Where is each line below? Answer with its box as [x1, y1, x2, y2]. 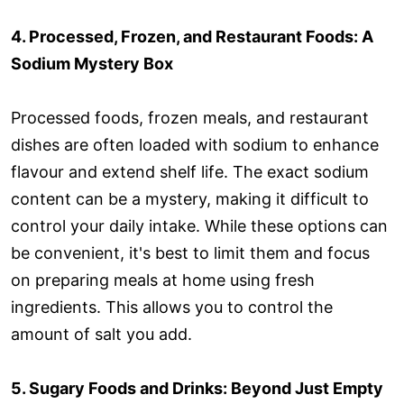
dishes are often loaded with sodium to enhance [11, 134, 379, 154]
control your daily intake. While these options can [11, 216, 388, 235]
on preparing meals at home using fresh [11, 270, 315, 289]
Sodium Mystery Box [11, 53, 173, 73]
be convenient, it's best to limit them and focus [11, 243, 370, 262]
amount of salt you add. [11, 324, 192, 344]
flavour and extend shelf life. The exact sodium [11, 161, 369, 181]
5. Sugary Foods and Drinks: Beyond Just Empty [11, 378, 383, 398]
